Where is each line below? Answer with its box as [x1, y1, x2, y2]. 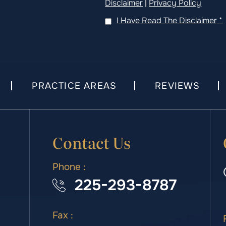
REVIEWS [155, 80, 200, 91]
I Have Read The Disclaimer [117, 15, 219, 26]
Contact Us [52, 131, 131, 153]
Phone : [52, 160, 86, 173]
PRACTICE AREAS [32, 80, 117, 91]
